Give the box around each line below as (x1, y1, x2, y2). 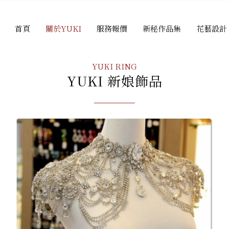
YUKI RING (91, 61, 138, 72)
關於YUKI (45, 23, 82, 34)
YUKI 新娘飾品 (66, 71, 163, 90)
